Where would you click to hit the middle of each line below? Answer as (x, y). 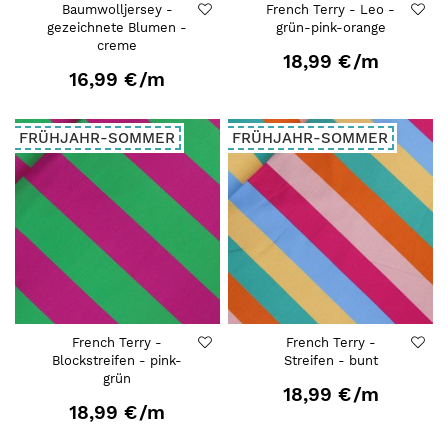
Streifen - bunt (330, 360)
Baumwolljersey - (117, 10)
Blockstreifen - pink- (117, 360)
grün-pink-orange (330, 28)
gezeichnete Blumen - (117, 28)
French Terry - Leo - (331, 10)
